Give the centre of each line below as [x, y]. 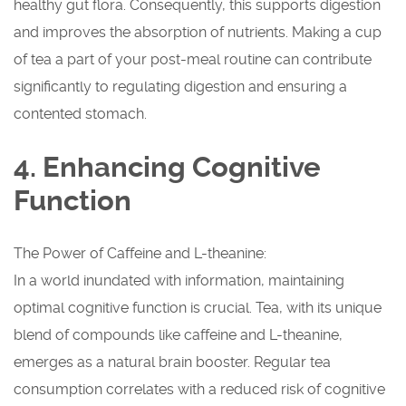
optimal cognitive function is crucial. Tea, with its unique [198, 308]
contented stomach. [80, 114]
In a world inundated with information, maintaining [179, 281]
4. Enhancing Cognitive [167, 168]
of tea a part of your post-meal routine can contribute [193, 60]
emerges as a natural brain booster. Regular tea [172, 362]
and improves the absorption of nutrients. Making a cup [198, 33]
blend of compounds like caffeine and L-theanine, [178, 335]
